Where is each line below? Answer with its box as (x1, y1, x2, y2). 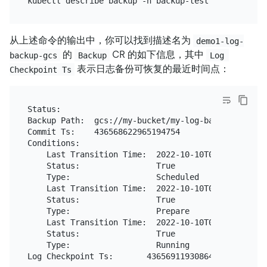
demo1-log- (196, 36, 244, 46)
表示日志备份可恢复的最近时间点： (74, 63, 230, 75)
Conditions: (27, 138, 80, 148)
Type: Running (27, 240, 190, 250)
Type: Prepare (27, 206, 190, 216)
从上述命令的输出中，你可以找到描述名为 (10, 35, 193, 46)
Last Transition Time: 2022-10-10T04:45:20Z (27, 149, 252, 159)
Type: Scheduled (27, 172, 199, 182)
